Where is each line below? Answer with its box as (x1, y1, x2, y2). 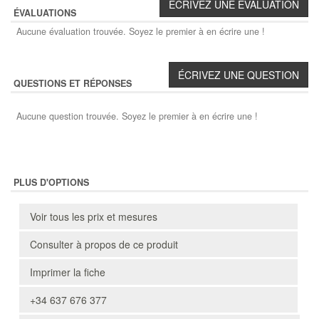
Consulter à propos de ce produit (30, 237, 178, 252)
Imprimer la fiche (30, 265, 105, 280)
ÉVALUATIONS (14, 6, 76, 20)
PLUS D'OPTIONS (14, 176, 89, 189)
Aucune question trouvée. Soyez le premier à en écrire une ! (16, 110, 258, 123)
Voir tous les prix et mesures (30, 209, 157, 224)
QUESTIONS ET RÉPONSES (14, 77, 132, 90)
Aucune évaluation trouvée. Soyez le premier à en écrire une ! (16, 25, 265, 38)
